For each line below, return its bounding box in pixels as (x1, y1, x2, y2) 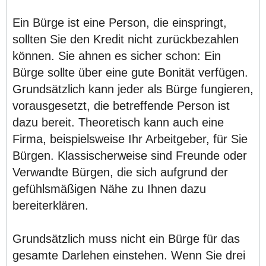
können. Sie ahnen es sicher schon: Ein (12, 49, 221, 62)
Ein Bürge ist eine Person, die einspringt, (12, 15, 227, 29)
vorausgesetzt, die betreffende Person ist (12, 99, 230, 112)
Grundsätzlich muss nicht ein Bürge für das (12, 232, 240, 245)
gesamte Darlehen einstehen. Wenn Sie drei (12, 248, 245, 262)
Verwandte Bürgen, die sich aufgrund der (12, 165, 228, 179)
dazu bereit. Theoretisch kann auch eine (12, 115, 224, 129)
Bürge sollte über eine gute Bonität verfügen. (12, 65, 248, 79)
